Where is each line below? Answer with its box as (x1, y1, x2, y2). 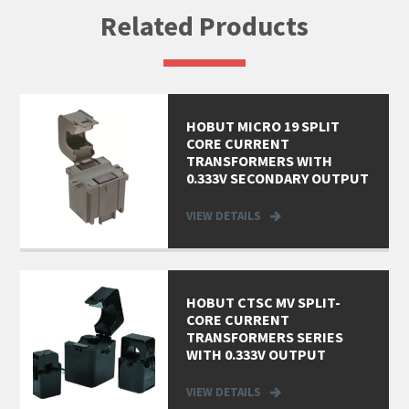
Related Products (100, 7, 309, 43)
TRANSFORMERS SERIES (185, 327, 343, 346)
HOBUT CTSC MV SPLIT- (185, 292, 341, 311)
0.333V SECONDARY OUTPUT (185, 168, 369, 187)
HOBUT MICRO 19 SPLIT (185, 116, 340, 135)
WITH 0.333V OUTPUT (185, 344, 326, 363)
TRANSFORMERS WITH (185, 151, 332, 170)
